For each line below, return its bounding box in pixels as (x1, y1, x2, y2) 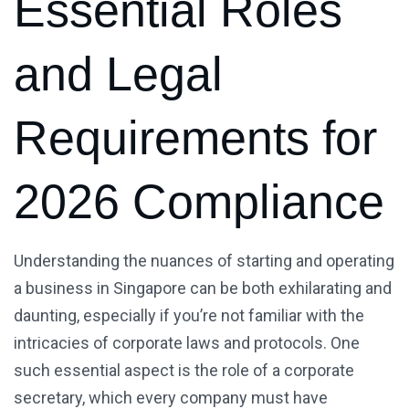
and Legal (14, 47, 223, 101)
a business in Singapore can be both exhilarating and (14, 278, 392, 299)
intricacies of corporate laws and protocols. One (14, 333, 360, 353)
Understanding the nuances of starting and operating (14, 251, 394, 271)
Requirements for (14, 111, 377, 165)
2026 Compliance (14, 175, 384, 229)
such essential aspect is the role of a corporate (14, 361, 354, 381)
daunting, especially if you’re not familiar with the (14, 306, 364, 326)
